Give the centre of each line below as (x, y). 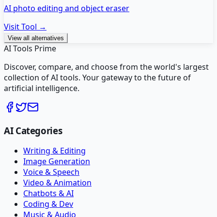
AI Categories (33, 130)
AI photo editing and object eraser (67, 8)
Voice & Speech (51, 172)
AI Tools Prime (30, 48)
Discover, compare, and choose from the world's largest (106, 67)
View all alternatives (36, 38)
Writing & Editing (54, 151)
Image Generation (57, 162)
